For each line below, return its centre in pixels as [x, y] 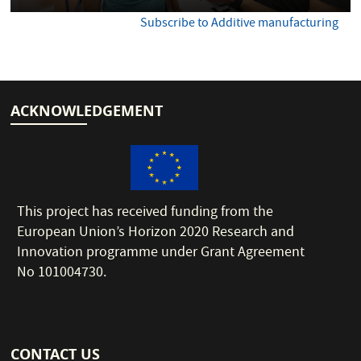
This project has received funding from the [145, 214]
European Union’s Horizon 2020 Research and [156, 234]
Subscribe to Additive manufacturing [239, 24]
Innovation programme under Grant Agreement [161, 254]
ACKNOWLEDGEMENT [87, 111]
